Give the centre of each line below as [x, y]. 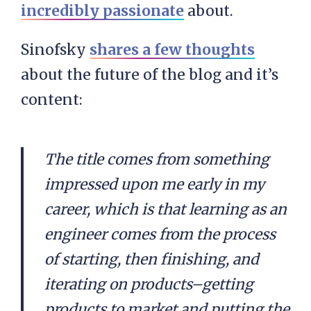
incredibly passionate [102, 11]
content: [52, 100]
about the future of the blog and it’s [150, 75]
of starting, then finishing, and [152, 259]
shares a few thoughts [172, 50]
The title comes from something [157, 159]
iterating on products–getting [149, 284]
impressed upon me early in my [154, 184]
